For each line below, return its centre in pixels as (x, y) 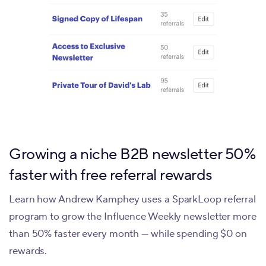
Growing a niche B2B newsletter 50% (132, 154)
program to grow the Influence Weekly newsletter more (133, 217)
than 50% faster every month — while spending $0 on (128, 234)
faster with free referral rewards (111, 175)
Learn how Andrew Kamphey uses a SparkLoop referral (132, 200)
